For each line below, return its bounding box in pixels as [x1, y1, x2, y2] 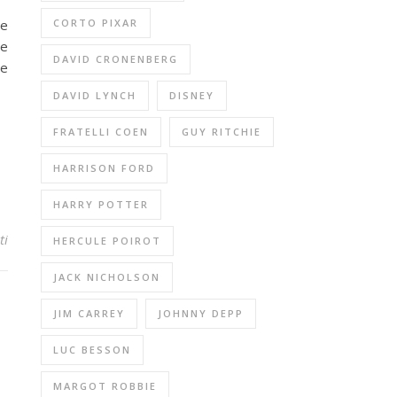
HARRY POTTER [53, 198, 149, 211]
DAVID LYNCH [53, 89, 136, 102]
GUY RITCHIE [182, 125, 261, 138]
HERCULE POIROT [53, 234, 161, 247]
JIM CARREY [53, 307, 125, 320]
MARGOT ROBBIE [53, 379, 157, 393]
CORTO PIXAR [53, 16, 138, 29]
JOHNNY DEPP [158, 307, 244, 320]
